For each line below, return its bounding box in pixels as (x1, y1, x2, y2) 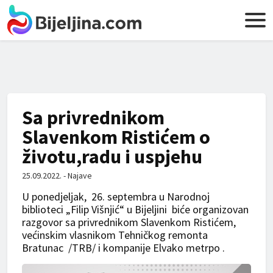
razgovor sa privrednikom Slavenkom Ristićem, (22, 215, 236, 229)
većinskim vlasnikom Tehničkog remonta (22, 228, 208, 242)
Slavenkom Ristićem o (22, 125, 210, 149)
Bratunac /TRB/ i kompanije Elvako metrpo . (22, 241, 225, 255)
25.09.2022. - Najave (22, 170, 92, 181)
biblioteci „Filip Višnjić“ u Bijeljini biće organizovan (22, 202, 249, 216)
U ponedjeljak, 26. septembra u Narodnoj (22, 190, 210, 204)
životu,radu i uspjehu (22, 144, 202, 169)
